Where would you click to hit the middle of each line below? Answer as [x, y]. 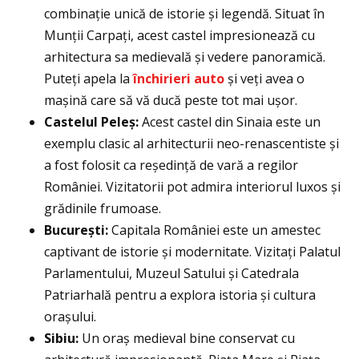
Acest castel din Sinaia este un [230, 122]
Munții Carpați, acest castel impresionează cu [179, 36]
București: [76, 230]
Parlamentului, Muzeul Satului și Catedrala [171, 274]
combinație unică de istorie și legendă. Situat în [184, 14]
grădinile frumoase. [103, 209]
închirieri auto [179, 79]
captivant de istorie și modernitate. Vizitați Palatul [192, 252]
